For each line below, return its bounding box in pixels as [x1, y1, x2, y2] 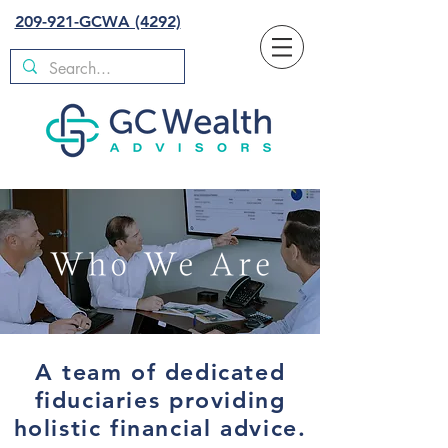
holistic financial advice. [13, 414, 307, 442]
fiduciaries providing [34, 386, 286, 414]
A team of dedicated [34, 358, 286, 386]
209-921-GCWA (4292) [14, 12, 181, 31]
